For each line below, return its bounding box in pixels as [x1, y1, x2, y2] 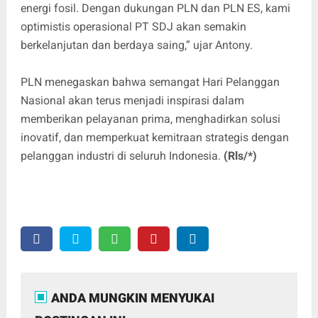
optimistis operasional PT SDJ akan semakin [20, 19, 246, 33]
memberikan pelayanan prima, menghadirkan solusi [20, 111, 280, 126]
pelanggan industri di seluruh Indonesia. [20, 148, 224, 163]
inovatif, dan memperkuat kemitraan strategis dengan [20, 130, 289, 144]
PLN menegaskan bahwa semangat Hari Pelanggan [20, 75, 280, 89]
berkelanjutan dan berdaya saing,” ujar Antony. [20, 38, 253, 52]
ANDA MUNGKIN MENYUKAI [50, 290, 214, 305]
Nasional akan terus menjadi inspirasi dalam [20, 93, 244, 107]
